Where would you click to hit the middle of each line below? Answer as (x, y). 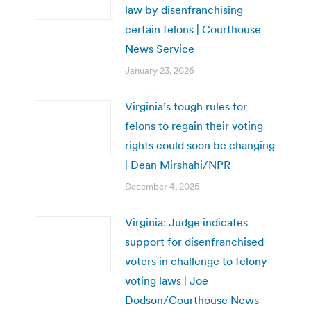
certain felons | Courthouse (193, 29)
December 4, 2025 (162, 186)
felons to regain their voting (194, 125)
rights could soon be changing (200, 145)
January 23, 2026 (160, 70)
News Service (160, 48)
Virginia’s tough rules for (186, 106)
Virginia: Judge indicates (186, 222)
